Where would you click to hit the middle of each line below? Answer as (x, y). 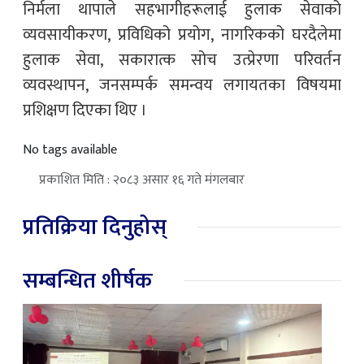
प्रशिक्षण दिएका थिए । (85, 110)
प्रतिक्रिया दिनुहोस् (95, 227)
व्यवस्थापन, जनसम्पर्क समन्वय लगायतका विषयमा (182, 85)
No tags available (70, 149)
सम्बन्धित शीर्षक (88, 280)
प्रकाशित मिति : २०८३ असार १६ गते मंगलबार (142, 180)
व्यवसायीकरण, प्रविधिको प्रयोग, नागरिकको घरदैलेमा (182, 35)
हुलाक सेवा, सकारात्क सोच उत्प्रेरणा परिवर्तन (182, 60)
